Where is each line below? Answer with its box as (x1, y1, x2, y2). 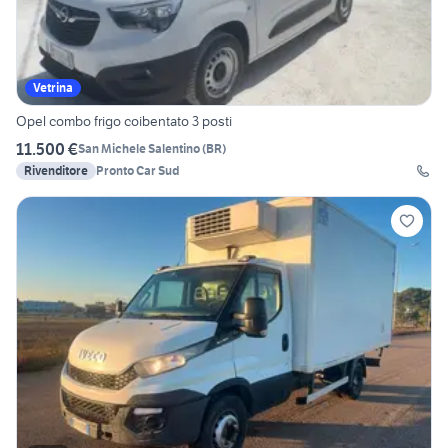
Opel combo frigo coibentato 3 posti (16, 111, 232, 130)
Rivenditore (24, 162, 88, 178)
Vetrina (33, 79, 73, 95)
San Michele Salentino (78, 141, 200, 157)
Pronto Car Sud (96, 162, 179, 178)
